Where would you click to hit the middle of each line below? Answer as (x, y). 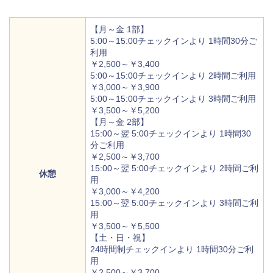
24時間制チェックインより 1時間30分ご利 (172, 250)
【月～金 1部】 (119, 30)
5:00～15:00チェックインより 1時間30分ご (174, 41)
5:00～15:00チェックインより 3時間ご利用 (173, 99)
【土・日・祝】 (120, 238)
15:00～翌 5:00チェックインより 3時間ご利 (174, 203)
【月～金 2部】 (119, 122)
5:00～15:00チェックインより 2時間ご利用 (173, 76)
